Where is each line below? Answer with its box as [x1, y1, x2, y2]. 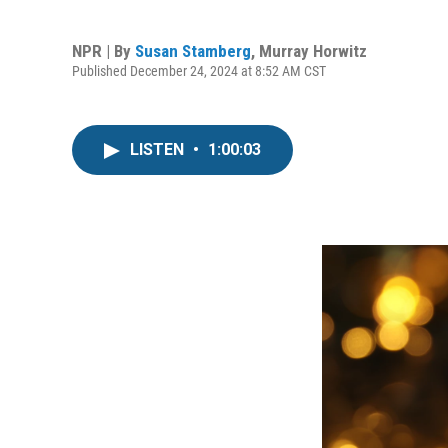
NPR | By [72, 40, 135, 61]
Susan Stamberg [135, 40, 251, 61]
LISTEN [130, 140, 188, 159]
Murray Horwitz [259, 40, 367, 61]
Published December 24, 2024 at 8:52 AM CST [72, 62, 326, 79]
